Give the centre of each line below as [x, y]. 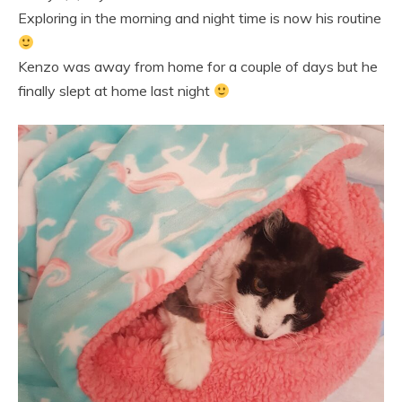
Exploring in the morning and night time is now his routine [200, 18]
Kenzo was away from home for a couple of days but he [198, 66]
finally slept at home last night [116, 91]
